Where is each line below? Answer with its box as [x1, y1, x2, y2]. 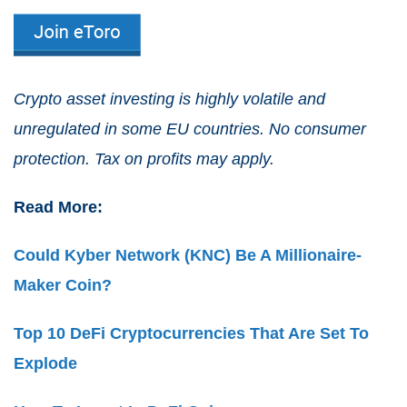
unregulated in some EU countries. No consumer [14, 120, 366, 139]
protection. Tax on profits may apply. [14, 150, 274, 169]
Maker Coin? [14, 276, 112, 295]
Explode [14, 354, 77, 373]
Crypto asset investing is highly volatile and [14, 90, 325, 109]
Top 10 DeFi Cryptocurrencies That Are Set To [14, 324, 369, 343]
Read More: [14, 198, 103, 217]
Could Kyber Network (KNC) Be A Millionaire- [14, 246, 362, 265]
